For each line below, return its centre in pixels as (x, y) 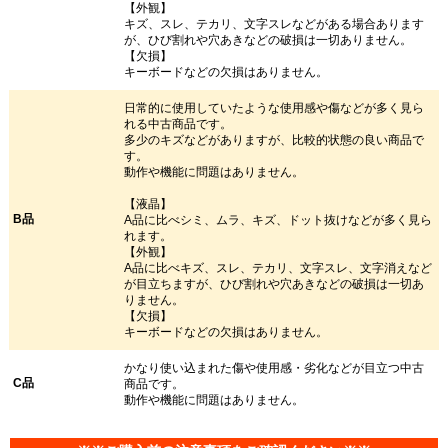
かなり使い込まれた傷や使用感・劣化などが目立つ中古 (274, 367)
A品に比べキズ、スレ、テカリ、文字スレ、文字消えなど (278, 267)
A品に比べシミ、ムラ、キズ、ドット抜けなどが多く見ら (278, 219)
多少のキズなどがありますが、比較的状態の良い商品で (274, 139)
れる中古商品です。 (178, 123)
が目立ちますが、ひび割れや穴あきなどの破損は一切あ (274, 283)
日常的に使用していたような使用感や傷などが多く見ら (274, 107)
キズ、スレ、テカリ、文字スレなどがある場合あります (274, 23)
